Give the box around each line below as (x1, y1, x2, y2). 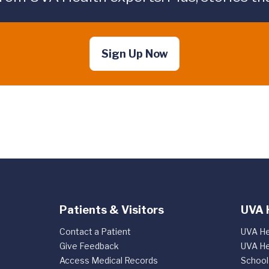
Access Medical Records (59, 255, 158, 265)
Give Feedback (59, 241, 119, 251)
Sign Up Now (101, 47, 168, 60)
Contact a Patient (59, 226, 131, 237)
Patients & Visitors (59, 204, 164, 216)
